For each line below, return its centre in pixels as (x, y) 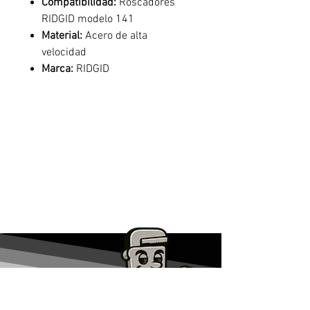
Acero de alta (115, 36)
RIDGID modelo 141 (88, 19)
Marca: (57, 69)
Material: (62, 36)
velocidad (64, 53)
